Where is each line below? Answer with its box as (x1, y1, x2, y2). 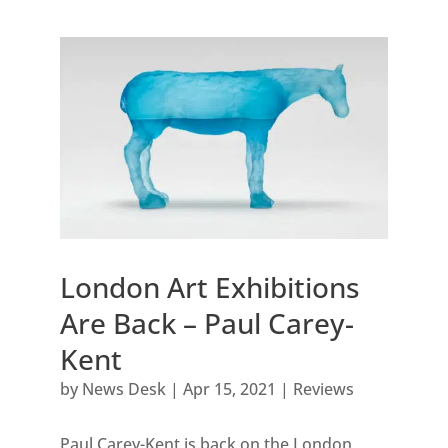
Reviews (292, 378, 354, 401)
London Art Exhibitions (59, 268, 360, 307)
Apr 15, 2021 (182, 378, 276, 401)
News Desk (81, 378, 166, 401)
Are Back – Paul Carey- (59, 304, 354, 343)
